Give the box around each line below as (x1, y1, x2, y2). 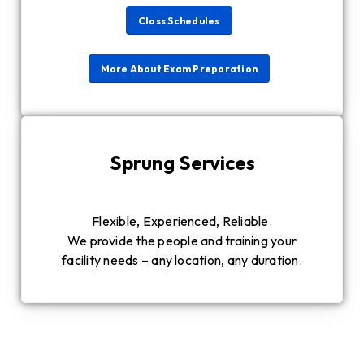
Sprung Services (109, 150, 255, 175)
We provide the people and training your (67, 232, 297, 249)
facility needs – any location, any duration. (62, 252, 302, 269)
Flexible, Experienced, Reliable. (92, 213, 272, 230)
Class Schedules (137, 15, 220, 28)
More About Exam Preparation (100, 63, 258, 76)
